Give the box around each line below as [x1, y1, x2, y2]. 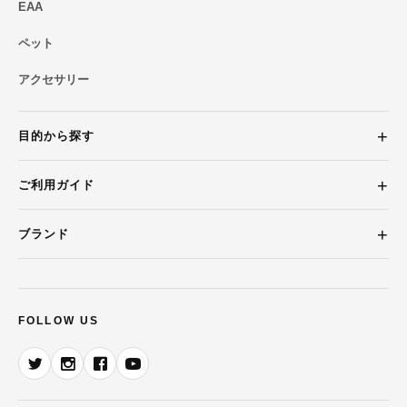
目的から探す [18, 129, 95, 144]
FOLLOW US [18, 314, 100, 328]
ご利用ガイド [18, 178, 95, 193]
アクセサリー [18, 73, 89, 87]
